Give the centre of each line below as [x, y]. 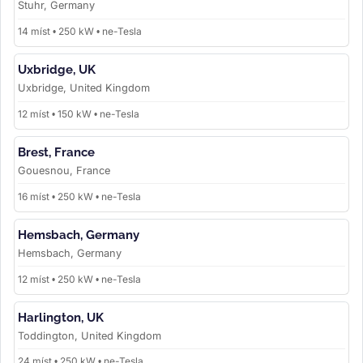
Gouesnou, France [64, 170]
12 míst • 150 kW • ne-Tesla [79, 113]
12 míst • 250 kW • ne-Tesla [79, 279]
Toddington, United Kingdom [90, 335]
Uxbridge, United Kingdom [84, 88]
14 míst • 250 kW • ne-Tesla [80, 32]
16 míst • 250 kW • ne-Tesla [79, 196]
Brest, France [56, 152]
